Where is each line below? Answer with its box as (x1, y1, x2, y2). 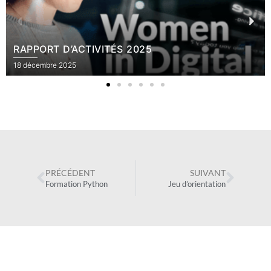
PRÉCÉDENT (45, 168, 95, 178)
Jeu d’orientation (168, 180, 226, 189)
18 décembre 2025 (13, 60, 76, 70)
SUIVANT (190, 168, 226, 178)
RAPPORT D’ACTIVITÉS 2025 (13, 43, 152, 56)
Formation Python (45, 180, 108, 189)
